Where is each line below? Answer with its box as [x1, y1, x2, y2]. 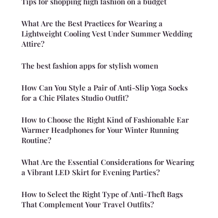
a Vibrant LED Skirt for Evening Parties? [21, 167, 160, 178]
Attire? [21, 39, 44, 49]
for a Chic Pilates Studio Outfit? [21, 93, 128, 103]
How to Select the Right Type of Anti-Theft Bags [21, 189, 183, 200]
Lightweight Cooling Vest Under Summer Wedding [21, 29, 192, 39]
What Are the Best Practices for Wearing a [21, 18, 163, 29]
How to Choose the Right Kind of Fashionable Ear [21, 115, 189, 125]
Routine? [21, 135, 51, 145]
